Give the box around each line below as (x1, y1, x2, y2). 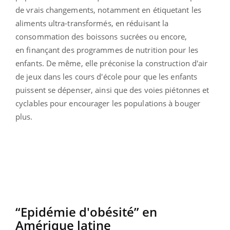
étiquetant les (152, 4, 201, 15)
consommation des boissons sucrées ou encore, (15, 31, 187, 42)
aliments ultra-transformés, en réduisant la (15, 17, 169, 28)
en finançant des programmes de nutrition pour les (15, 44, 198, 55)
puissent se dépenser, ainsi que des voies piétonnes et (15, 84, 209, 95)
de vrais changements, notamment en (15, 4, 153, 15)
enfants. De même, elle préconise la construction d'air (15, 57, 208, 68)
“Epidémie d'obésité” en (15, 203, 157, 220)
